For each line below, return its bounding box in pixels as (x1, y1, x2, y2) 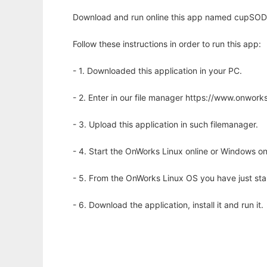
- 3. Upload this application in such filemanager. (73, 119, 258, 130)
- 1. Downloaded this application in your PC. (73, 66, 242, 76)
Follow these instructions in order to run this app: (73, 39, 261, 49)
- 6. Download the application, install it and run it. (73, 200, 263, 210)
